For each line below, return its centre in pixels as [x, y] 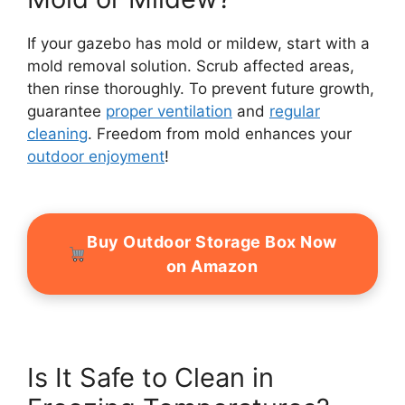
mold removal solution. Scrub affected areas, [191, 66]
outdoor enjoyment [96, 156]
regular [295, 111]
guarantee [66, 111]
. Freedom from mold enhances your [220, 133]
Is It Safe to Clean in [151, 378]
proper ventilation [169, 111]
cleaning [57, 133]
